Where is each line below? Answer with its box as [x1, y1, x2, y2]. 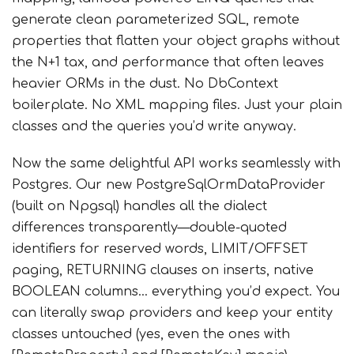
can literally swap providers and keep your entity [12, 306, 333, 320]
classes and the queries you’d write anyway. [12, 119, 296, 134]
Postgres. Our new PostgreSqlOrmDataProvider [12, 178, 326, 192]
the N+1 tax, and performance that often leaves [12, 55, 324, 70]
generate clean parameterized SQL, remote [12, 13, 299, 27]
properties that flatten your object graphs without [12, 34, 340, 48]
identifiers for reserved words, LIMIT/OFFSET [12, 242, 308, 256]
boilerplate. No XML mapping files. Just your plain [12, 98, 342, 112]
